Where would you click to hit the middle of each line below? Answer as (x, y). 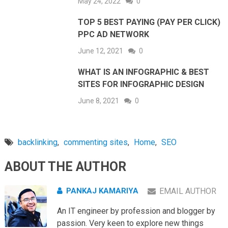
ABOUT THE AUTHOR (65, 166)
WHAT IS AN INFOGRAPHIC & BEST (144, 72)
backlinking (37, 142)
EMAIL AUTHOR (188, 191)
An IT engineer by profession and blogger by (136, 211)
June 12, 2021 (101, 51)
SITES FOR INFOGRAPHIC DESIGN (141, 84)
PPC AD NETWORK (114, 34)
